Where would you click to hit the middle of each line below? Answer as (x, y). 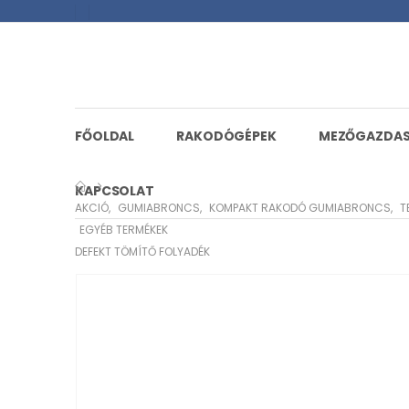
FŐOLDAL (105, 136)
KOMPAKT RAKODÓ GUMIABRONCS (300, 207)
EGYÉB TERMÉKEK (124, 229)
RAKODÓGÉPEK (226, 136)
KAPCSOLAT (115, 190)
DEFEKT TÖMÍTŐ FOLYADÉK (142, 251)
